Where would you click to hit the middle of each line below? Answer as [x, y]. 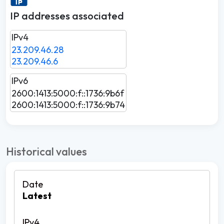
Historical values [46, 151]
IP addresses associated [67, 16]
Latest [37, 196]
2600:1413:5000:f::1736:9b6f [68, 93]
